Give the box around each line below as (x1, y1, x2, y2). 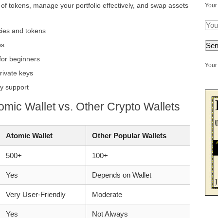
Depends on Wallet (91, 171, 151, 179)
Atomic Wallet (5, 131, 53, 140)
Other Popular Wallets (91, 131, 166, 140)
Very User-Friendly (5, 190, 66, 199)
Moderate (91, 190, 122, 199)
